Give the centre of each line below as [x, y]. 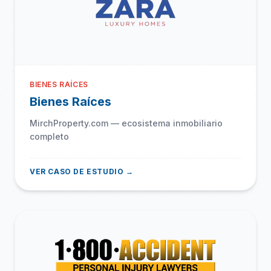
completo [49, 136]
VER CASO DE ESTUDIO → [82, 171]
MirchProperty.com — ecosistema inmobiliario [126, 123]
